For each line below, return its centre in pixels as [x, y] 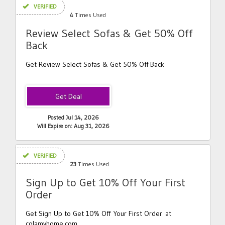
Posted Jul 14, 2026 [73, 117]
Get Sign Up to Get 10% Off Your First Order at [98, 213]
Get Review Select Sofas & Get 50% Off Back [95, 64]
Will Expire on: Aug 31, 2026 [73, 126]
